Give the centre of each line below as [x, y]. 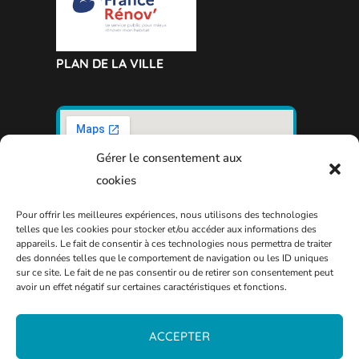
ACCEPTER [179, 336]
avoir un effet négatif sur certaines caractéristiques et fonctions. [151, 287]
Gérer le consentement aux [169, 158]
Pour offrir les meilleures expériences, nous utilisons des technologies [167, 215]
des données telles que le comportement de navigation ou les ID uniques [172, 258]
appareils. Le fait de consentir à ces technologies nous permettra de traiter [174, 244]
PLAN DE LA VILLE [109, 64]
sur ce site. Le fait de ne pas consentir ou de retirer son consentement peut [175, 272]
